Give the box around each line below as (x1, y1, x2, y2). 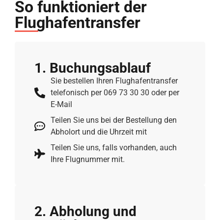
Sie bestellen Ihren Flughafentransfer (50, 76, 178, 85)
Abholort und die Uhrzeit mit (50, 127, 147, 137)
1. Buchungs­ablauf (34, 59, 151, 76)
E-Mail (50, 99, 72, 109)
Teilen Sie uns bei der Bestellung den (50, 115, 177, 125)
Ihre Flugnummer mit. (50, 154, 125, 164)
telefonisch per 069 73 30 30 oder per (50, 87, 179, 97)
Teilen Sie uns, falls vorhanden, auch (50, 142, 177, 152)
